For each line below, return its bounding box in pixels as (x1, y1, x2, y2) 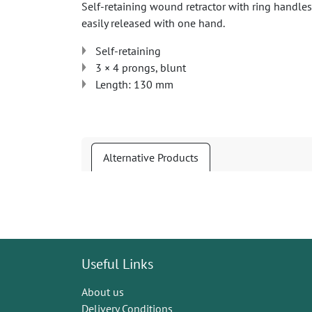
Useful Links (81, 254, 153, 273)
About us (81, 284, 124, 299)
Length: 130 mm (95, 77, 173, 91)
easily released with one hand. (81, 16, 225, 30)
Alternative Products (103, 150, 198, 164)
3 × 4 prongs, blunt (95, 61, 186, 75)
